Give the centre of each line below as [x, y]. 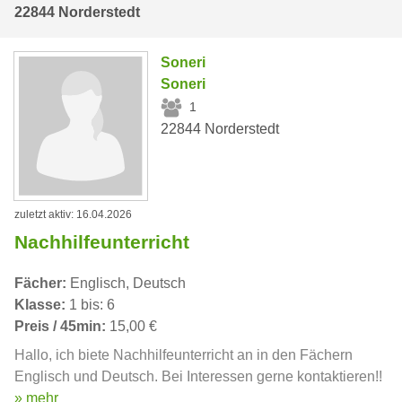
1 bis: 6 [90, 305]
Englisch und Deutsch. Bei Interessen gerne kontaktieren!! [198, 377]
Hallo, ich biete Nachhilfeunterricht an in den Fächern [184, 355]
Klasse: [40, 305]
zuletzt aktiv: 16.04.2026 [73, 215]
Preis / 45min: [60, 327]
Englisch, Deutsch [126, 284]
